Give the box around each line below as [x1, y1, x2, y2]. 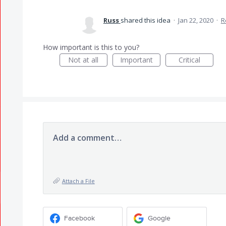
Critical [178, 55, 200, 65]
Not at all [68, 55, 99, 65]
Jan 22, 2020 [178, 16, 213, 25]
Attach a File [62, 177, 95, 185]
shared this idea [120, 16, 172, 25]
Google [148, 213, 171, 222]
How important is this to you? [42, 42, 139, 52]
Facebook [64, 213, 95, 222]
